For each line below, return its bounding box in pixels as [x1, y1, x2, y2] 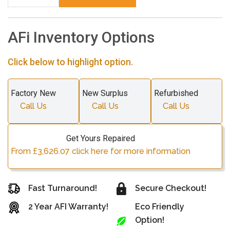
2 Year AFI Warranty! [28, 202, 108, 212]
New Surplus [82, 88, 128, 98]
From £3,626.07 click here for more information [11, 146, 190, 156]
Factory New [11, 88, 56, 98]
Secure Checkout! [135, 183, 207, 193]
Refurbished [154, 88, 198, 98]
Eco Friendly [135, 202, 185, 212]
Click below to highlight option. [8, 57, 133, 67]
